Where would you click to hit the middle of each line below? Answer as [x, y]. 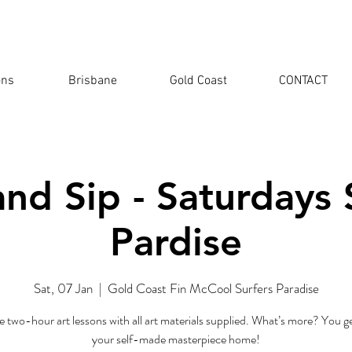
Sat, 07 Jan [63, 288]
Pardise [176, 242]
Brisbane [93, 81]
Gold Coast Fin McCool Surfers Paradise [213, 288]
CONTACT [304, 81]
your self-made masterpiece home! [176, 339]
